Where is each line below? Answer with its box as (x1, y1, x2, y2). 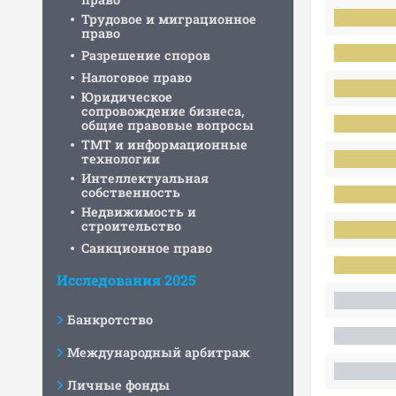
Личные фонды (67, 377, 170, 393)
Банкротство (67, 311, 153, 328)
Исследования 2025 (57, 270, 196, 289)
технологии (81, 150, 160, 167)
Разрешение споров (81, 47, 210, 64)
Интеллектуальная (81, 170, 209, 187)
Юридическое (81, 88, 172, 105)
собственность (81, 184, 180, 201)
